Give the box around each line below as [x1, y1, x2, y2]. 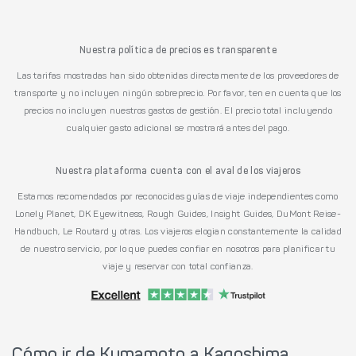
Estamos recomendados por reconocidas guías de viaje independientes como [17, 192, 339, 202]
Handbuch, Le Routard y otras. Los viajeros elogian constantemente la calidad [14, 226, 342, 237]
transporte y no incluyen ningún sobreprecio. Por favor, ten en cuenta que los [14, 88, 342, 99]
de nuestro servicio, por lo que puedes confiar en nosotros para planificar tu [20, 244, 336, 254]
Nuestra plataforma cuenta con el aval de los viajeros [56, 166, 300, 176]
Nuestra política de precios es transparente [79, 45, 277, 56]
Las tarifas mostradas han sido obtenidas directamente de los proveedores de [17, 71, 339, 81]
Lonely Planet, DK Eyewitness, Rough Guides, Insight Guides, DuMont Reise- [15, 209, 341, 219]
